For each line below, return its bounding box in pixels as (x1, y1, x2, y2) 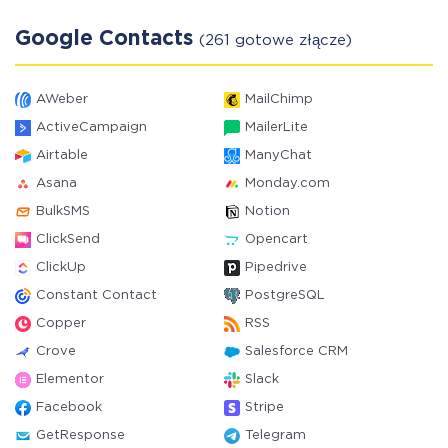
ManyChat (245, 150, 312, 161)
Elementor (36, 374, 104, 385)
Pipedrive (245, 262, 307, 273)
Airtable (36, 150, 88, 161)
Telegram (245, 430, 306, 441)
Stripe (245, 402, 284, 413)
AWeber (36, 94, 88, 105)
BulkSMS (36, 206, 90, 217)
